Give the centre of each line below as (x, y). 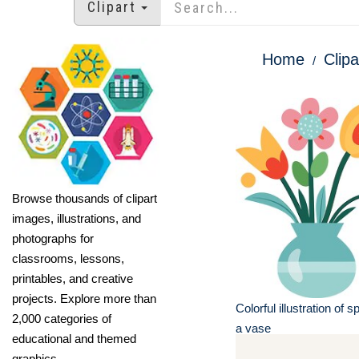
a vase (253, 328)
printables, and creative (73, 278)
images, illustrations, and (77, 218)
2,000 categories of (62, 318)
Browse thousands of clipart (85, 198)
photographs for (53, 238)
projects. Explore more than (84, 298)
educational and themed (74, 338)
